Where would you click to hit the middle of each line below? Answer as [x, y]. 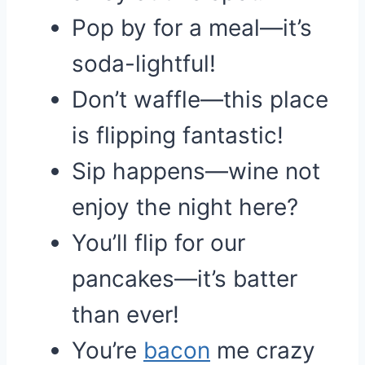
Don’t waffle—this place [200, 99]
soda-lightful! [144, 64]
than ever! [125, 314]
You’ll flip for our [158, 243]
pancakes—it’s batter [185, 279]
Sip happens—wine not [196, 171]
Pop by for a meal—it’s [192, 28]
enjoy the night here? [185, 207]
